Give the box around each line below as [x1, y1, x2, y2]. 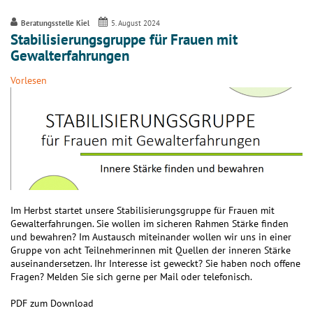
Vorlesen [10, 73, 47, 87]
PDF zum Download [10, 296, 94, 310]
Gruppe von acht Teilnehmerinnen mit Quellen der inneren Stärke [10, 243, 291, 256]
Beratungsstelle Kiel [20, 17, 89, 28]
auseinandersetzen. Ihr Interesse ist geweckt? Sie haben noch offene [10, 256, 300, 270]
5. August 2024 [111, 17, 161, 28]
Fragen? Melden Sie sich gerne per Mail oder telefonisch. [10, 270, 252, 283]
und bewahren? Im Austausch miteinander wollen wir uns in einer [10, 230, 291, 243]
